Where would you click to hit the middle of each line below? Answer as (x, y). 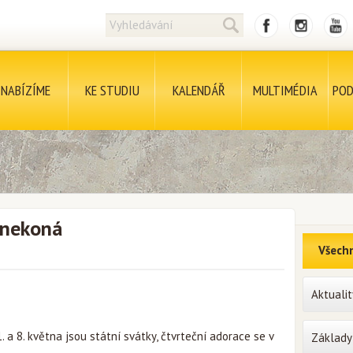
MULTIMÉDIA (285, 90)
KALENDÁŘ (199, 90)
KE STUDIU (112, 90)
